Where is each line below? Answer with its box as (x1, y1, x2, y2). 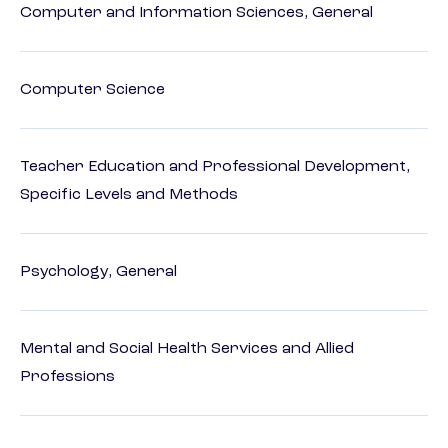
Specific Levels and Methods (20, 187, 238, 204)
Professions (20, 369, 115, 386)
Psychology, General (20, 264, 177, 281)
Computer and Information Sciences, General (20, 5, 373, 22)
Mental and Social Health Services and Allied (20, 341, 354, 358)
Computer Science (20, 82, 165, 99)
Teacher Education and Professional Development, (20, 159, 410, 176)
